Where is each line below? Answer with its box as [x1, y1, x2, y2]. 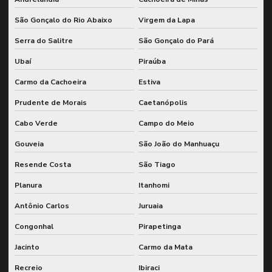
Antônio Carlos [15, 200, 69, 211]
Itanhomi [138, 180, 169, 190]
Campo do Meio [138, 118, 194, 128]
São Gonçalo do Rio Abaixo [15, 15, 112, 25]
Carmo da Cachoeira [15, 76, 86, 87]
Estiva [138, 76, 160, 87]
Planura [15, 180, 42, 190]
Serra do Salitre [15, 35, 73, 46]
